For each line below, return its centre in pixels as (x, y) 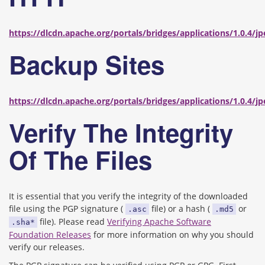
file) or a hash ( (181, 209)
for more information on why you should (172, 235)
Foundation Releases (50, 235)
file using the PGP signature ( (67, 209)
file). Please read (72, 222)
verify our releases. (47, 247)
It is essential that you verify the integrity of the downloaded (128, 196)
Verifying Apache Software (159, 222)
